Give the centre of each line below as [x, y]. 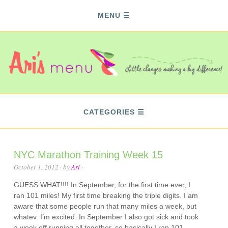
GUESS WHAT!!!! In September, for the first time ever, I [102, 185]
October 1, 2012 [36, 167]
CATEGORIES [109, 112]
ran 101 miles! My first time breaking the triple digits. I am [106, 195]
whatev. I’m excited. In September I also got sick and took [106, 217]
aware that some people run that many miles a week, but [105, 206]
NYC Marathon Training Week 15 [89, 155]
